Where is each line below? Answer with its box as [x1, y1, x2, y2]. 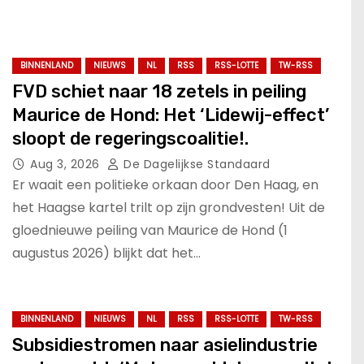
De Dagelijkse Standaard [119, 155, 271, 172]
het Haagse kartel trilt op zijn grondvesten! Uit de [12, 197, 325, 217]
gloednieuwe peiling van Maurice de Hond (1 [12, 220, 288, 240]
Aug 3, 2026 [30, 155, 103, 172]
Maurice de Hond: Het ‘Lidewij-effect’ [12, 103, 329, 126]
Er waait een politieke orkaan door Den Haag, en [12, 175, 318, 194]
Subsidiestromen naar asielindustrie [12, 334, 318, 357]
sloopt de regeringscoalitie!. [12, 127, 249, 149]
